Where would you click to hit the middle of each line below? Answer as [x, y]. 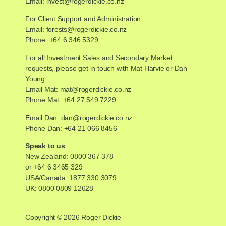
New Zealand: [48, 157]
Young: [36, 79]
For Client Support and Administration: [84, 19]
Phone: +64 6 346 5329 [62, 40]
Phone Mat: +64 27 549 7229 [70, 100]
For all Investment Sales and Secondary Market [99, 58]
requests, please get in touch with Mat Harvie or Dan [106, 68]
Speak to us [45, 146]
